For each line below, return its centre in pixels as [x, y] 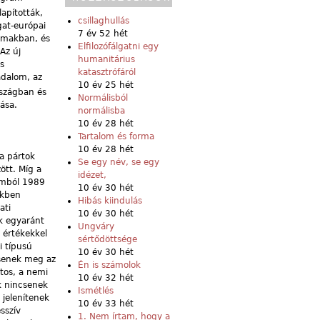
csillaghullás [104, 20]
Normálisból [103, 97]
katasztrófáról [107, 72]
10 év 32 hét [106, 277]
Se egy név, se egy [119, 162]
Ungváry [96, 226]
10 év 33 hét [106, 303]
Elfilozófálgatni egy [118, 46]
